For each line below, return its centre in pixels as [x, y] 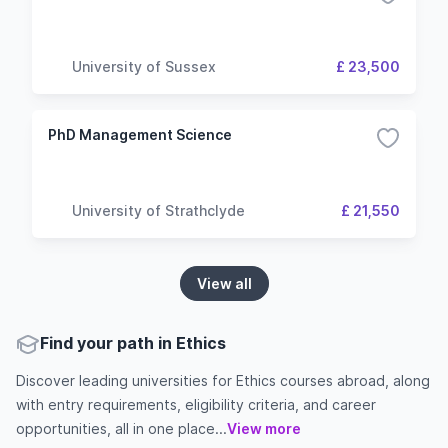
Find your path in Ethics [133, 343]
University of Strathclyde [158, 210]
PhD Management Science [140, 134]
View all [224, 283]
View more [264, 428]
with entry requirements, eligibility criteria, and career [196, 404]
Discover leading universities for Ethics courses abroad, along [223, 380]
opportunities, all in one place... [121, 428]
